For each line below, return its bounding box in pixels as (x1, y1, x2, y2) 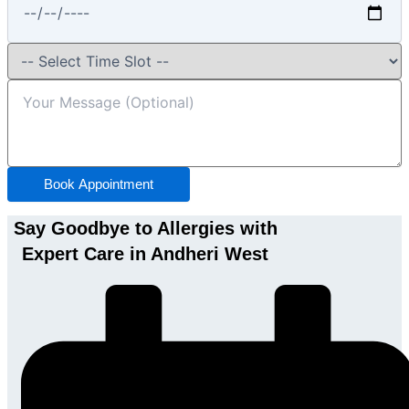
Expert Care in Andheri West (22, 244, 269, 265)
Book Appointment (44, 177, 153, 193)
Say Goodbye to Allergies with (13, 218, 278, 239)
